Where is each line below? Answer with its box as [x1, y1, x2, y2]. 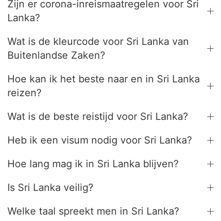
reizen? [7, 87, 41, 99]
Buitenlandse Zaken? [7, 49, 105, 61]
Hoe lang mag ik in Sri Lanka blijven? [7, 158, 179, 170]
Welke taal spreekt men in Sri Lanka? [7, 205, 179, 217]
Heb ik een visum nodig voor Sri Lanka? [7, 134, 192, 146]
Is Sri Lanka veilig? [7, 182, 93, 193]
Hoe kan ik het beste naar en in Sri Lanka [7, 73, 200, 85]
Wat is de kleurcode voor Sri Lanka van [7, 36, 189, 47]
